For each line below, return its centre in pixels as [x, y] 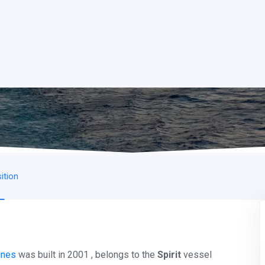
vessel [196, 255]
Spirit [169, 255]
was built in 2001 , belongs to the [87, 255]
